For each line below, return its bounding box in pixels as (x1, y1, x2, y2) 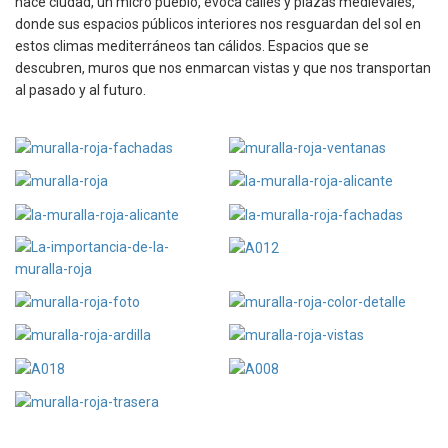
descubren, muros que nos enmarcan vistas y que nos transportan (15, 59, 431, 76)
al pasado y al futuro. (15, 81, 146, 98)
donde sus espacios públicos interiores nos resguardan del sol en (15, 15, 421, 32)
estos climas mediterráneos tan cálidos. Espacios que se (15, 37, 369, 54)
